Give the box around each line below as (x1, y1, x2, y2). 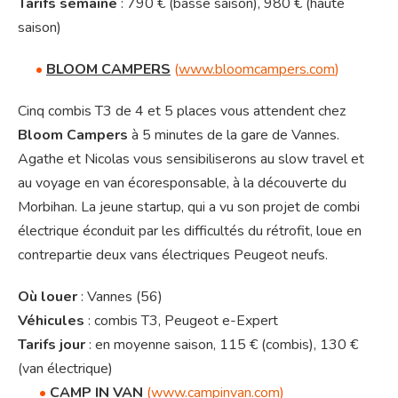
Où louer (18, 287, 77, 307)
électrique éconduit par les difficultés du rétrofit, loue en (18, 221, 362, 242)
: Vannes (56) (77, 287, 163, 307)
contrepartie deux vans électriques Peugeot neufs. (18, 245, 328, 266)
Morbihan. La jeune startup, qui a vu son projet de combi (18, 197, 360, 218)
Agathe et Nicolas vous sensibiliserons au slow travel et (18, 149, 364, 170)
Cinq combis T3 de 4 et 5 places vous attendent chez (18, 101, 346, 122)
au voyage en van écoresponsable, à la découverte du (18, 173, 346, 194)
